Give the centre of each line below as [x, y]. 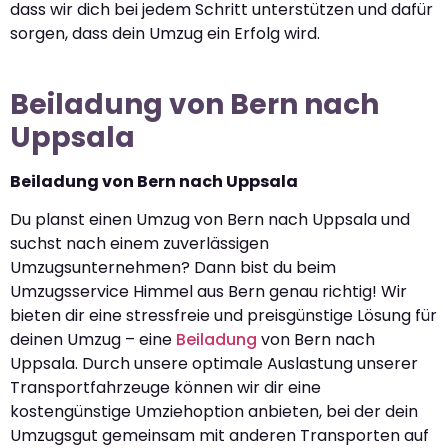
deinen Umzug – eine [93, 340]
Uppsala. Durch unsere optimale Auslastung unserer [214, 364]
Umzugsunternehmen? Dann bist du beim [173, 268]
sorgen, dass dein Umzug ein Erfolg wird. [165, 33]
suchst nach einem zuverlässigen [139, 244]
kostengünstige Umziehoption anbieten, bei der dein [214, 412]
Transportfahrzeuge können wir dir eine [165, 388]
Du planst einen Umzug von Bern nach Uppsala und [210, 220]
